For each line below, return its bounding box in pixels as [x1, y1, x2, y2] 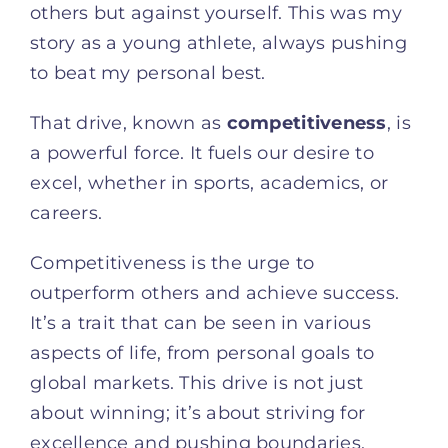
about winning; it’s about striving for [30, 401, 366, 424]
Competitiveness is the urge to [30, 251, 315, 274]
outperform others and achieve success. [30, 281, 400, 304]
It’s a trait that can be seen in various [30, 311, 371, 334]
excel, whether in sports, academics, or [30, 171, 389, 194]
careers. [30, 201, 103, 224]
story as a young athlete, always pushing [30, 31, 407, 54]
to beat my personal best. [30, 61, 266, 84]
